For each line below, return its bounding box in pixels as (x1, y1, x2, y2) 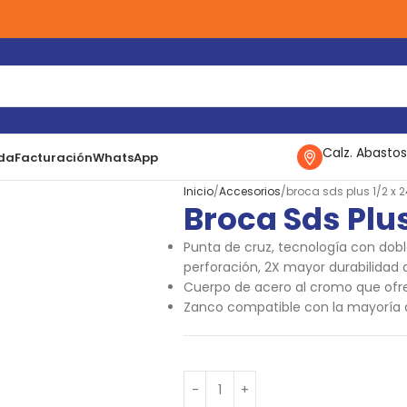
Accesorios (219, 184, 281, 199)
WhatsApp (92, 148, 158, 166)
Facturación (14, 148, 93, 166)
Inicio (184, 184, 213, 199)
